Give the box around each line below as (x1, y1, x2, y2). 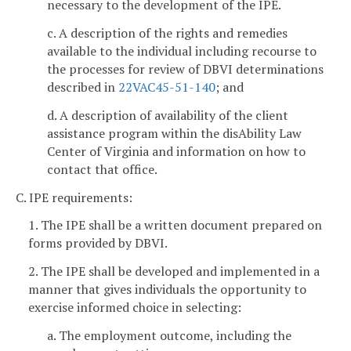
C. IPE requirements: (16, 188, 132, 206)
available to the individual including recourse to (47, 42, 317, 60)
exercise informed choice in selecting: (28, 299, 241, 317)
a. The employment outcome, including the (47, 327, 291, 345)
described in (47, 78, 118, 96)
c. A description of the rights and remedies (47, 24, 288, 42)
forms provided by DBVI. (28, 234, 168, 252)
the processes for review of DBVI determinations (47, 60, 324, 78)
